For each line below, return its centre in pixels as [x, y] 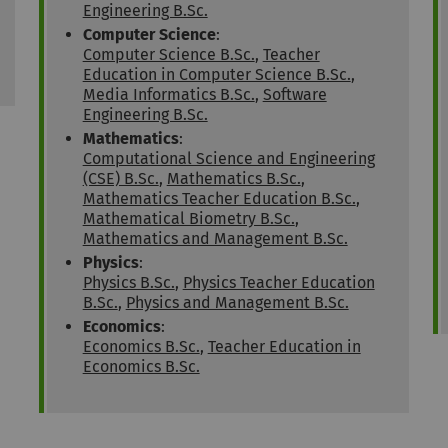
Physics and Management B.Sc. [237, 303]
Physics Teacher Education [278, 283]
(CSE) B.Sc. [120, 179]
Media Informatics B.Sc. [168, 95]
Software [294, 95]
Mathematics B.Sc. [233, 179]
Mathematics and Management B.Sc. [215, 239]
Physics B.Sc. [128, 283]
